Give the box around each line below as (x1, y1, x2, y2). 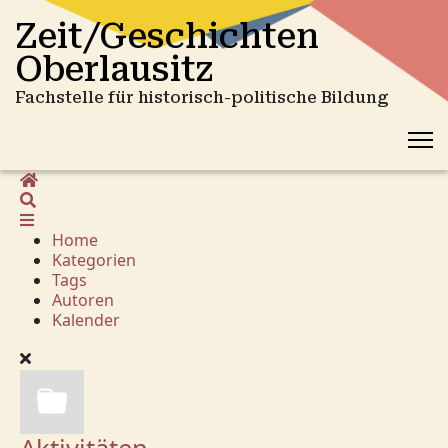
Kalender (52, 309, 120, 331)
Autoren (52, 289, 114, 311)
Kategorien (52, 249, 136, 271)
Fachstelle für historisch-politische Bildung (15, 88, 389, 107)
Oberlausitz (15, 50, 213, 89)
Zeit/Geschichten (15, 17, 319, 56)
